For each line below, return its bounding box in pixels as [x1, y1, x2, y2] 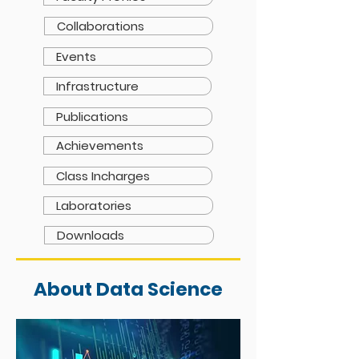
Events [56, 48, 96, 65]
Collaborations [57, 18, 144, 34]
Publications [56, 108, 128, 125]
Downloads [57, 227, 124, 244]
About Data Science [34, 276, 223, 302]
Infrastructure [56, 78, 139, 95]
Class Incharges [56, 167, 150, 184]
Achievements [56, 137, 143, 154]
